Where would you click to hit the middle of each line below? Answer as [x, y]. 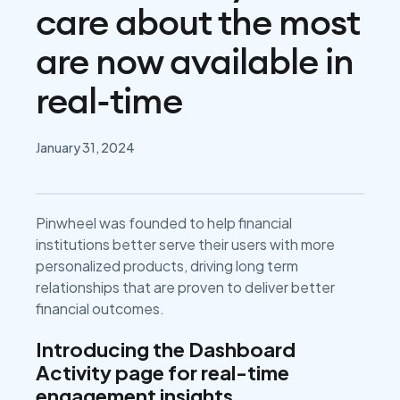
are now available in [195, 62]
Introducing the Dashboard [166, 349]
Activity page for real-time [162, 372]
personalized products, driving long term [167, 266]
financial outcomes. [100, 308]
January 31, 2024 [85, 147]
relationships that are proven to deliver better [185, 287]
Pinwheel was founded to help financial [164, 223]
